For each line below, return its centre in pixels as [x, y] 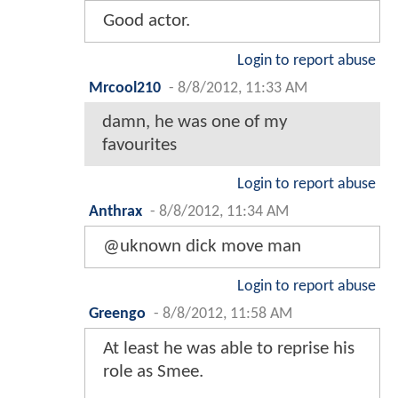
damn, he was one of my [195, 123]
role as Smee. [153, 372]
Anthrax [115, 212]
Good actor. [147, 21]
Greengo [117, 314]
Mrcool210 [125, 89]
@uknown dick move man [202, 247]
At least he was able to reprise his [229, 349]
